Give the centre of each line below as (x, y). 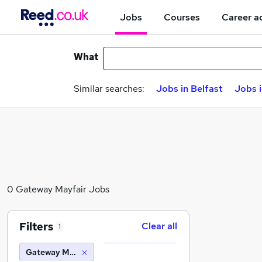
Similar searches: (109, 89)
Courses (182, 17)
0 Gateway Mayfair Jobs (58, 189)
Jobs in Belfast (189, 89)
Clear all (159, 226)
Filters (36, 226)
